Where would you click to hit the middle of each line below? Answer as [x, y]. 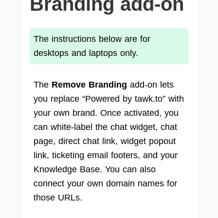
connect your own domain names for [105, 183]
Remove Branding [89, 85]
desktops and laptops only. [86, 53]
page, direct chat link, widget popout [105, 141]
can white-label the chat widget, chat [105, 127]
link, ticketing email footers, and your [106, 155]
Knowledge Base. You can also [95, 169]
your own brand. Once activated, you [106, 113]
